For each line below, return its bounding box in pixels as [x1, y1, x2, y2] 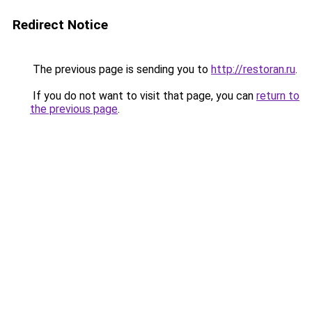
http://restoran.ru [211, 63, 295, 76]
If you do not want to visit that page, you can [30, 89, 256, 102]
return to [256, 89, 299, 102]
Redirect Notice [13, 17, 108, 33]
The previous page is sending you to [30, 63, 211, 76]
